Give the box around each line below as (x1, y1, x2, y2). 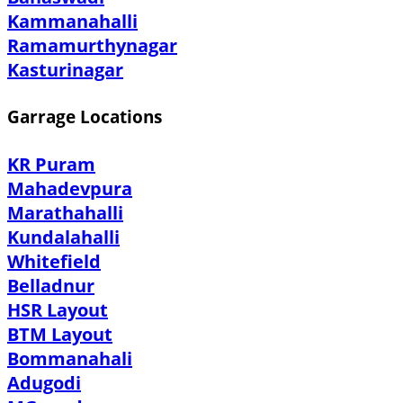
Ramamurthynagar (7, 32, 177, 58)
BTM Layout (7, 321, 112, 346)
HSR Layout (7, 297, 108, 322)
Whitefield (7, 248, 101, 273)
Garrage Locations (7, 105, 162, 129)
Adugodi (7, 370, 81, 395)
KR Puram (7, 151, 95, 176)
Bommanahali (7, 345, 132, 371)
